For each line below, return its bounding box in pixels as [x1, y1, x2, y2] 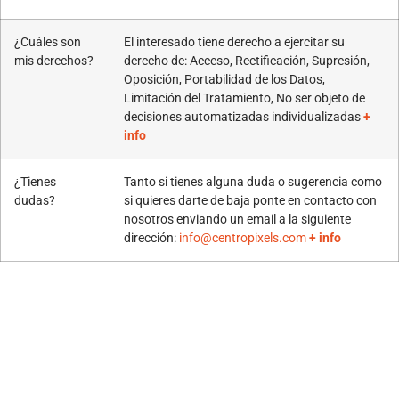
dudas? [14, 192, 55, 208]
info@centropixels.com [179, 230, 306, 246]
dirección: [124, 230, 179, 246]
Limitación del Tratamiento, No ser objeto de [124, 90, 365, 106]
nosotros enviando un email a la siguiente [124, 211, 351, 227]
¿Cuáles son [14, 34, 81, 50]
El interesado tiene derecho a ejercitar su [124, 34, 345, 50]
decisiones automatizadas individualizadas [124, 109, 363, 125]
